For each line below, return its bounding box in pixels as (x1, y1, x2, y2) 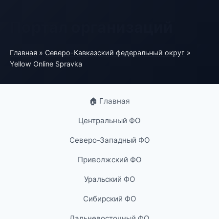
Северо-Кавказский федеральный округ (45, 48, 185, 57)
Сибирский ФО (83, 194, 136, 203)
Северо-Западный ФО (69, 135, 150, 145)
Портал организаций (10, 18, 173, 37)
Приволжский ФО (77, 155, 142, 164)
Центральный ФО (78, 116, 141, 125)
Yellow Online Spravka (10, 60, 82, 68)
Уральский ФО (84, 175, 135, 184)
